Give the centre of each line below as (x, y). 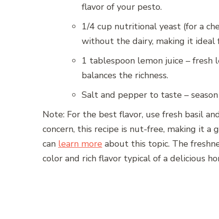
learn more (80, 144)
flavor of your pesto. (122, 7)
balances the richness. (125, 76)
